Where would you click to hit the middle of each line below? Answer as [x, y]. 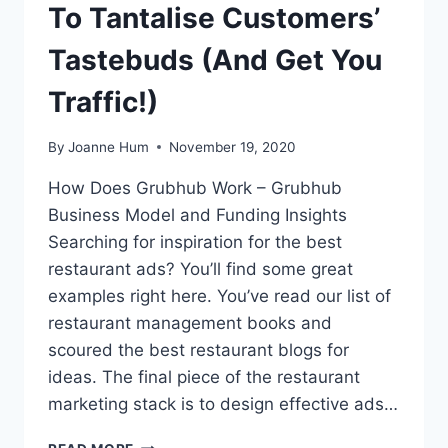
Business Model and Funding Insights [197, 214]
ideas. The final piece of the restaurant [204, 376]
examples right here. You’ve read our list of [219, 295]
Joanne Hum [109, 146]
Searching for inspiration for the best [195, 241]
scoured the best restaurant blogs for [198, 349]
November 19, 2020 [233, 146]
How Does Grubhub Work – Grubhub [195, 187]
